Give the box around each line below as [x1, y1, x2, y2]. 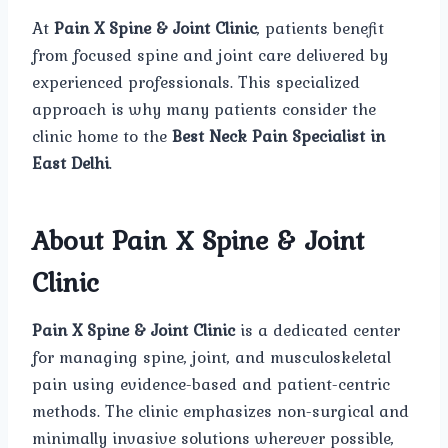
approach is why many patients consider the [32, 95, 376, 122]
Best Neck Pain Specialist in [172, 122, 385, 149]
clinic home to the [32, 122, 172, 149]
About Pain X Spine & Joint [32, 218, 364, 261]
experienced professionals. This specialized [32, 68, 360, 95]
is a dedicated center [235, 316, 400, 343]
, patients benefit [257, 14, 384, 41]
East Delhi [32, 149, 109, 176]
